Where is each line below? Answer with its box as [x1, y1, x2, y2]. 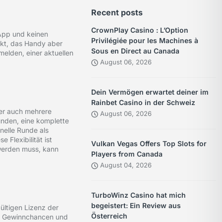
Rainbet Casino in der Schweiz [91, 98, 196, 107]
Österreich [91, 212, 128, 221]
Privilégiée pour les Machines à [91, 36, 199, 45]
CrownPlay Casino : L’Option [91, 26, 189, 35]
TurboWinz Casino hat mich [91, 191, 186, 200]
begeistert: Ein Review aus [91, 201, 181, 210]
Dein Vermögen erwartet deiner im [91, 88, 209, 97]
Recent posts [91, 7, 143, 18]
